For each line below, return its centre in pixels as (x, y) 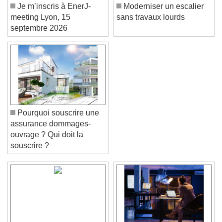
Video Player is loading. (75, 198)
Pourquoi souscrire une (57, 120)
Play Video (58, 209)
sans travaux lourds (151, 25)
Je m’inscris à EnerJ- (53, 14)
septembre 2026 (39, 36)
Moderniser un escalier (163, 14)
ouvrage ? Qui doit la (47, 142)
